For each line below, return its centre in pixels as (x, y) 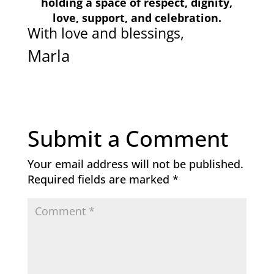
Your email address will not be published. (135, 164)
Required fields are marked (100, 180)
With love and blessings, (106, 33)
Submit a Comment (128, 139)
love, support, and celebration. (137, 18)
